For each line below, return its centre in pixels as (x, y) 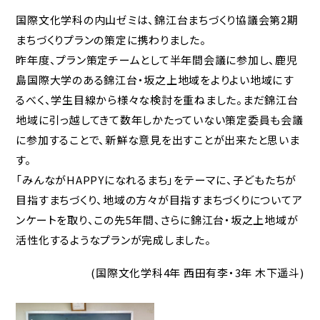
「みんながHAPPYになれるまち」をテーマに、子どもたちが (156, 179)
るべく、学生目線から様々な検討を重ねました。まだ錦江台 (157, 99)
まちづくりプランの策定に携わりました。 (111, 39)
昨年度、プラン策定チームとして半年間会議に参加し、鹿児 (157, 59)
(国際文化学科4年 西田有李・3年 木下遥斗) (197, 272)
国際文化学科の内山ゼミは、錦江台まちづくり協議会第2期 (157, 19)
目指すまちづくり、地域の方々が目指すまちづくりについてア (159, 199)
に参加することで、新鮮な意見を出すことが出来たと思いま (158, 139)
